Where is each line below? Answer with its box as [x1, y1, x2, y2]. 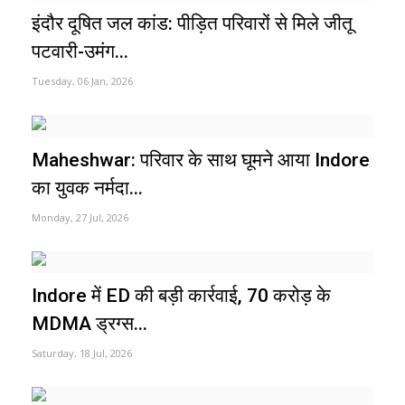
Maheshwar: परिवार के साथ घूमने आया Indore [32, 149, 370, 172]
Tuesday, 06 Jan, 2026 [32, 73, 133, 88]
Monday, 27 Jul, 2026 [32, 211, 128, 225]
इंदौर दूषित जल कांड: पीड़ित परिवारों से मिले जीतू [32, 12, 353, 34]
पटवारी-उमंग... [32, 40, 128, 62]
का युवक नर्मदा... [32, 177, 143, 200]
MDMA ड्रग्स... [32, 313, 147, 335]
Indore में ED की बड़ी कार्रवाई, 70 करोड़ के [32, 285, 331, 307]
